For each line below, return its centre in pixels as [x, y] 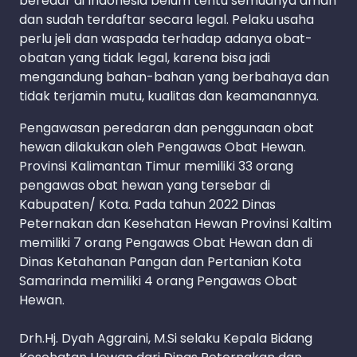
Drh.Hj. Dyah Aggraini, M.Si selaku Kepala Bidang [166, 339]
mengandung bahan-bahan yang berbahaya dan [174, 77]
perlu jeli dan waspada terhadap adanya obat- [166, 39]
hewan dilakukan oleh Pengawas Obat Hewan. [163, 147]
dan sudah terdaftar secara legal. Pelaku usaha [167, 20]
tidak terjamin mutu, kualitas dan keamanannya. [169, 96]
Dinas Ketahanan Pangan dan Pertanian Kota [160, 262]
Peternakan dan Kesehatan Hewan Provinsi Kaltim [175, 224]
